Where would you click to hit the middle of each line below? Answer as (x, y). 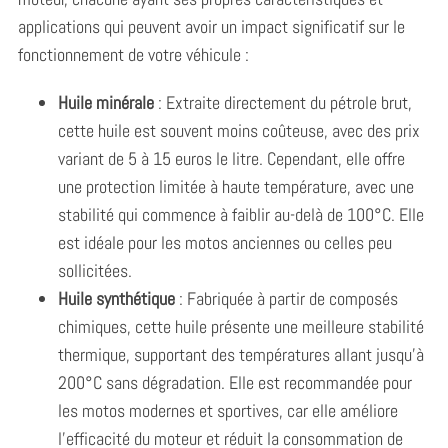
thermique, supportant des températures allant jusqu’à (240, 354)
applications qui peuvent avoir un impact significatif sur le (211, 26)
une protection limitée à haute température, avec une (235, 186)
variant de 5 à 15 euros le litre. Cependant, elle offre (231, 158)
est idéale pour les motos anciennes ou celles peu (224, 242)
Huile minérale (105, 102)
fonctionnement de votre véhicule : (133, 54)
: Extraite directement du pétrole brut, (282, 102)
